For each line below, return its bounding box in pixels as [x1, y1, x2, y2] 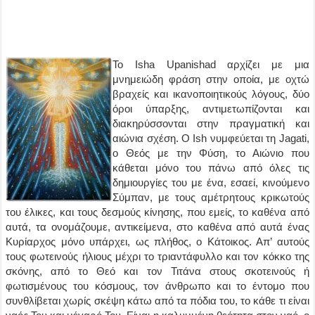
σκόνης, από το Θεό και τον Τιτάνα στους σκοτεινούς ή [6, 265, 309, 277]
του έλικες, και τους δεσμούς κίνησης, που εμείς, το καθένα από [6, 206, 309, 218]
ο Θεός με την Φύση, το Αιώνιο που [112, 147, 309, 159]
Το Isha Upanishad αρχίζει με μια [112, 58, 309, 70]
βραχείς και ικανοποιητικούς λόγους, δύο [112, 88, 309, 100]
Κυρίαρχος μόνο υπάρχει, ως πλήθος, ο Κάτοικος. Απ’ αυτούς [6, 236, 309, 247]
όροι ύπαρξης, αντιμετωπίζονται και [112, 103, 309, 115]
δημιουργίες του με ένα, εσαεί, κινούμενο [112, 176, 309, 188]
